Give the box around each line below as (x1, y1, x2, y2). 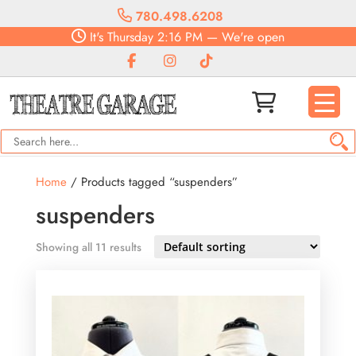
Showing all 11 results (35, 239, 141, 255)
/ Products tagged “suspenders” (66, 173, 238, 191)
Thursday (103, 28, 153, 46)
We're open (222, 28, 284, 46)
